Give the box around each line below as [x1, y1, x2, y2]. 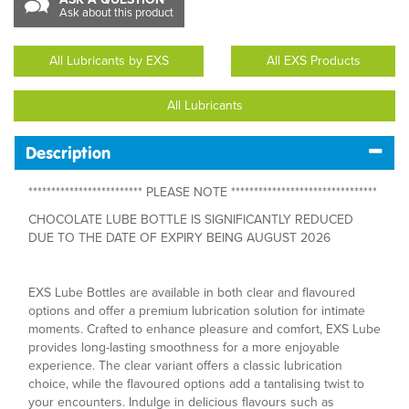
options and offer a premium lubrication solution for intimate [28, 301, 365, 320]
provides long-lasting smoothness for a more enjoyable [28, 338, 340, 357]
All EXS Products [266, 51, 361, 70]
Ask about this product [59, 4, 173, 21]
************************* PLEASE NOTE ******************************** [28, 183, 377, 202]
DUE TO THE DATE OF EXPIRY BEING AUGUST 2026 [28, 228, 330, 247]
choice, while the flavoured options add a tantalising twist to [28, 374, 364, 393]
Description [26, 142, 110, 163]
